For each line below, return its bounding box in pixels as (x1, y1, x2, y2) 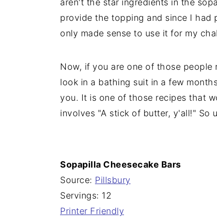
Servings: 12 (60, 190, 111, 201)
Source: (60, 174, 95, 185)
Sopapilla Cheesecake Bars (60, 159, 181, 170)
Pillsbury (95, 174, 131, 185)
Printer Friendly (60, 205, 124, 216)
